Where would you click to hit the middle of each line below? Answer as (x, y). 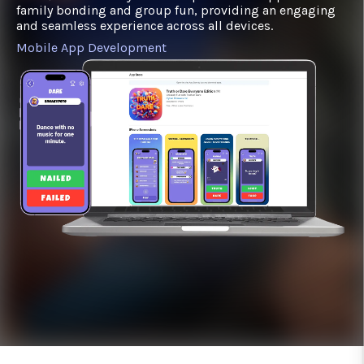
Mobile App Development (91, 48)
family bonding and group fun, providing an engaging (176, 10)
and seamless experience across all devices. (145, 26)
